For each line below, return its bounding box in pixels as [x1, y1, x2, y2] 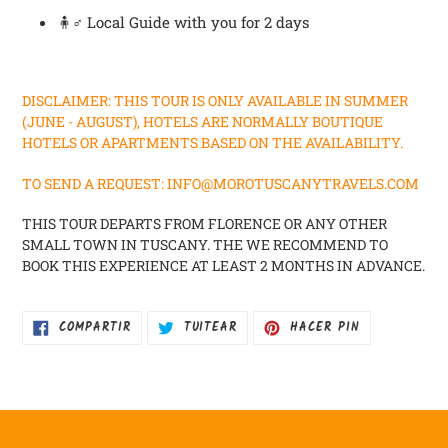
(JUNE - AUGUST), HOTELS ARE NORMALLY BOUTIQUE [22, 112, 383, 132]
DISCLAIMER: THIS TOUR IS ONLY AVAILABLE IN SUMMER [22, 91, 408, 111]
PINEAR [358, 315, 406, 335]
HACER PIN [290, 318, 360, 338]
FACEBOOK [129, 339, 195, 359]
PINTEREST [358, 339, 429, 359]
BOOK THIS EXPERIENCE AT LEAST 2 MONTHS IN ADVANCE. [22, 256, 425, 276]
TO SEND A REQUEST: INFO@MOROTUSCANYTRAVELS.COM [22, 173, 422, 193]
